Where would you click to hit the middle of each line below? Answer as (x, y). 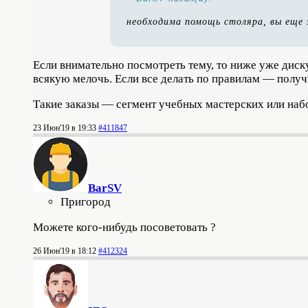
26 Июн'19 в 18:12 (65, 251)
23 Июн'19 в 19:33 (65, 128)
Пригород (86, 202)
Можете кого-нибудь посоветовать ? (124, 227)
